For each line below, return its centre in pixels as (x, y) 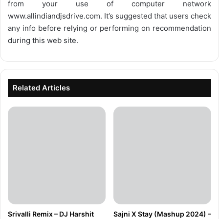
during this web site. (43, 41)
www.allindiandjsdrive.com (54, 16)
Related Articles (41, 88)
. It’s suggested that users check (156, 16)
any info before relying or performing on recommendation (109, 28)
